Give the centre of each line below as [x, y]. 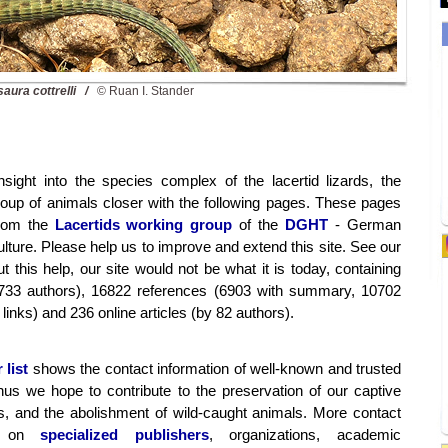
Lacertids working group [143, 224]
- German [365, 224]
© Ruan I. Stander [144, 91]
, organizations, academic [305, 434]
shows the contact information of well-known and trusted [214, 368]
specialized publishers [124, 434]
